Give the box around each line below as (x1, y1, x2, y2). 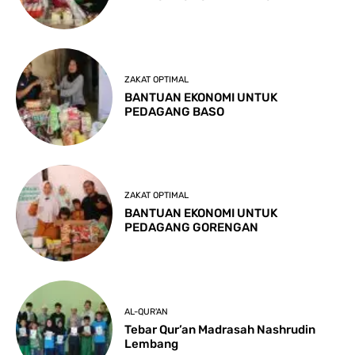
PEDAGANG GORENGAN (124, 220, 259, 235)
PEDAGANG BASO (124, 105, 225, 120)
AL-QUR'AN (124, 306, 169, 317)
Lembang (124, 336, 179, 351)
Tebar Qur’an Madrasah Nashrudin (124, 322, 316, 337)
